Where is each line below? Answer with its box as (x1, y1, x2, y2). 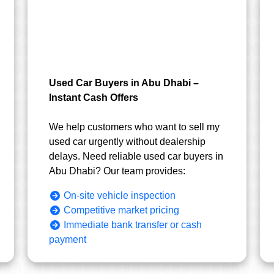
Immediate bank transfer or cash (64, 219, 202, 230)
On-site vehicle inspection (64, 190, 176, 201)
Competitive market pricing (64, 204, 180, 215)
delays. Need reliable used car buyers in (49, 150, 224, 161)
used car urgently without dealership (49, 136, 206, 147)
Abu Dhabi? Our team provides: (49, 165, 186, 176)
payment (49, 234, 87, 245)
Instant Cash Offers (49, 92, 139, 103)
